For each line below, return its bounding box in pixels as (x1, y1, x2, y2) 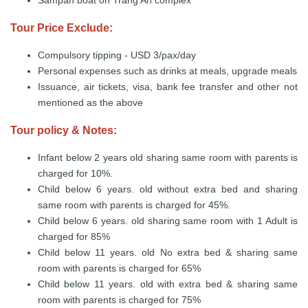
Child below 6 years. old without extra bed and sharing (38, 183, 298, 195)
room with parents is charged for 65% (38, 262, 201, 274)
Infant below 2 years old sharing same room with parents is (38, 151, 298, 163)
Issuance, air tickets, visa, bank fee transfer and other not (38, 80, 298, 92)
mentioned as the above (38, 96, 143, 108)
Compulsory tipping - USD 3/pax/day (38, 49, 196, 60)
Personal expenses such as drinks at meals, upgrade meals (38, 65, 297, 76)
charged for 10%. (38, 167, 113, 179)
